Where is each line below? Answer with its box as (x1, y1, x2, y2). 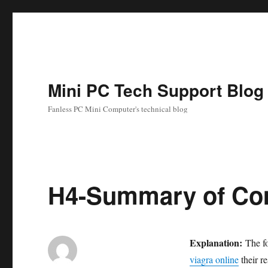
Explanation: (189, 236, 242, 249)
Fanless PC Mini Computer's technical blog (48, 103, 188, 114)
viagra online (189, 253, 239, 266)
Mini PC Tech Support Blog (48, 78, 264, 102)
